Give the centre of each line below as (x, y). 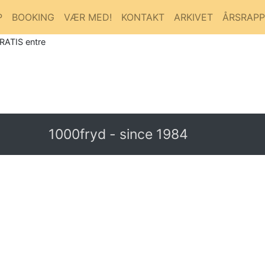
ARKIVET (193, 17)
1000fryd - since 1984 (118, 134)
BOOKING (33, 17)
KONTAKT (143, 17)
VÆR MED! (88, 17)
